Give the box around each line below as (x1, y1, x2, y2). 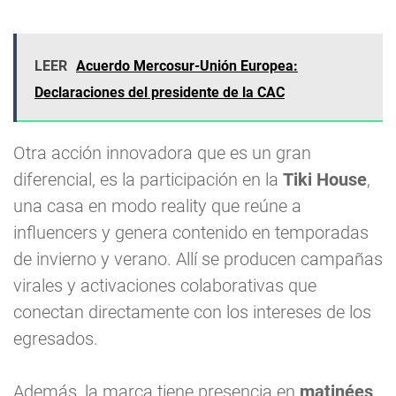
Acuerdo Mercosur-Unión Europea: (76, 57, 298, 75)
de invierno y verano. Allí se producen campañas (13, 248, 383, 270)
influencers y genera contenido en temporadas (13, 222, 369, 244)
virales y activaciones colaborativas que (13, 275, 316, 297)
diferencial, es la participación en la (13, 169, 283, 191)
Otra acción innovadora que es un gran (13, 142, 311, 164)
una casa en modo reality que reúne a (13, 195, 301, 217)
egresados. (13, 328, 98, 350)
